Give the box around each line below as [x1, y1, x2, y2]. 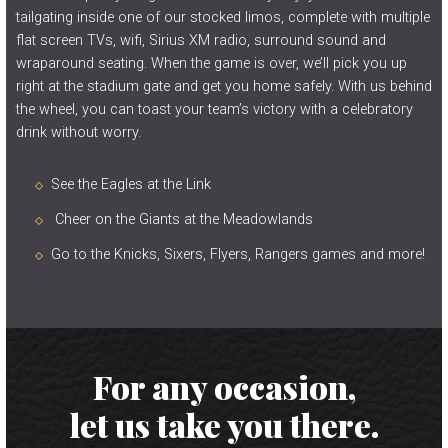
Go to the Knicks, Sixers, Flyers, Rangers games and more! [51, 246, 425, 263]
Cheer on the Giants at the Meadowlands [51, 211, 313, 228]
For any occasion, [92, 365, 356, 408]
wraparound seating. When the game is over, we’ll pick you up [16, 55, 407, 72]
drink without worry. [16, 124, 141, 141]
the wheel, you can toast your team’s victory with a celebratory [16, 101, 413, 118]
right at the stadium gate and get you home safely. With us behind [16, 78, 432, 95]
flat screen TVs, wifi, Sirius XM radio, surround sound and [16, 32, 386, 49]
